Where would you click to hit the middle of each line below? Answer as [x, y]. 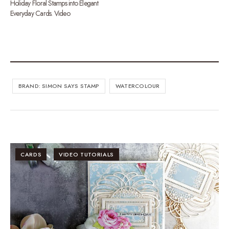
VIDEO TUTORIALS [86, 154]
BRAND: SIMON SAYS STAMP [59, 86]
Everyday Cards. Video [40, 13]
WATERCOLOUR [138, 86]
